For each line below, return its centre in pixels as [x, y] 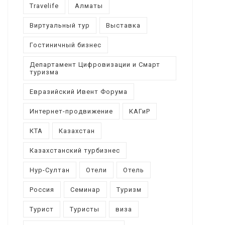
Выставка [123, 25]
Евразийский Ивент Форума [78, 91]
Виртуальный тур [60, 25]
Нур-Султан [49, 170]
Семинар [85, 189]
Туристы [84, 209]
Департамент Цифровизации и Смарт [95, 64]
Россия [42, 189]
